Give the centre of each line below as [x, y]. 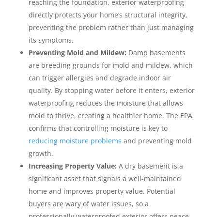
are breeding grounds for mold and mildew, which [110, 65]
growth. [41, 154]
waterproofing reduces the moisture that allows [106, 103]
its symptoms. [51, 40]
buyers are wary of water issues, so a [88, 204]
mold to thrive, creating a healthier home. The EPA [110, 116]
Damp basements [156, 53]
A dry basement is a [150, 166]
